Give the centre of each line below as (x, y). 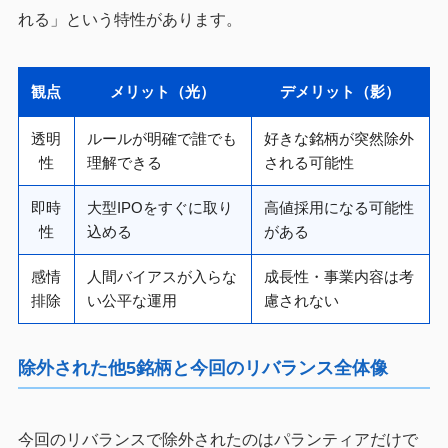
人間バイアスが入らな (161, 276)
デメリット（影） (340, 91)
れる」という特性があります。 (129, 19)
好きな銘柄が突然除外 (338, 138)
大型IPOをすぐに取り (159, 207)
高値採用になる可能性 (338, 207)
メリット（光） (163, 91)
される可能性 (308, 162)
